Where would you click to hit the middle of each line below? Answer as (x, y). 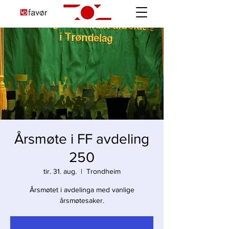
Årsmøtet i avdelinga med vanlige (82, 190)
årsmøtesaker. (82, 200)
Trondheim (103, 171)
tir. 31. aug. (60, 171)
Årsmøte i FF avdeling (82, 139)
